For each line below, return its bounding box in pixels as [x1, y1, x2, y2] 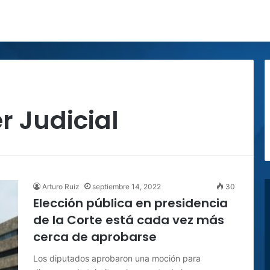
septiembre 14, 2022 [92, 182, 161, 191]
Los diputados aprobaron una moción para [33, 253, 201, 263]
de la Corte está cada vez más [33, 212, 224, 228]
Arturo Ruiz [42, 182, 80, 191]
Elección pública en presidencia [33, 195, 228, 212]
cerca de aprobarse [33, 228, 157, 245]
